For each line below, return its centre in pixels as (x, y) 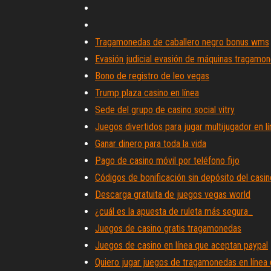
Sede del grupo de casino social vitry (165, 110)
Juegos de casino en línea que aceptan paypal (181, 245)
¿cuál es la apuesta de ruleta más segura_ (174, 211)
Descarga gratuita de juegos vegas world (173, 194)
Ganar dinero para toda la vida (151, 144)
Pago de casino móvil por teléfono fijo (167, 161)
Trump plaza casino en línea (147, 93)
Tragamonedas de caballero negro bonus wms (182, 42)
